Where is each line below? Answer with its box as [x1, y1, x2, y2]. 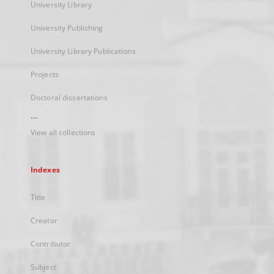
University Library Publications [31, 46, 136, 56]
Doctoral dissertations [31, 92, 108, 103]
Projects [31, 69, 59, 80]
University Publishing [31, 23, 103, 33]
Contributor [31, 239, 71, 249]
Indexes [31, 165, 60, 175]
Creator [31, 215, 57, 226]
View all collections [31, 127, 96, 138]
